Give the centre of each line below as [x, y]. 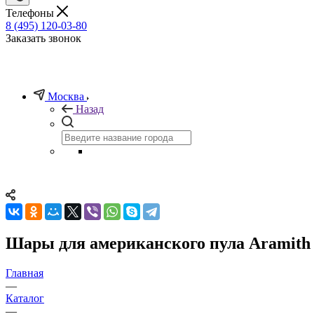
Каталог [25, 298]
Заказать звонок [43, 38]
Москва [66, 96]
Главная [25, 273]
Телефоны [31, 13]
